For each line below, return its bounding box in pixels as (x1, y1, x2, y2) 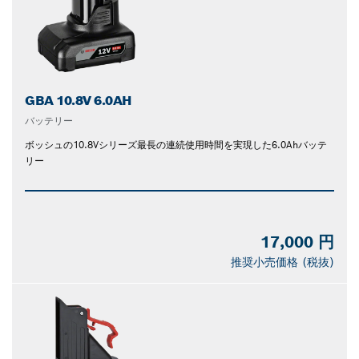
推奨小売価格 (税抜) (231, 254, 334, 269)
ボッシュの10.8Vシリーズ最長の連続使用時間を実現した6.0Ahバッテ (25, 138, 327, 151)
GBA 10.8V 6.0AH (25, 91, 132, 109)
